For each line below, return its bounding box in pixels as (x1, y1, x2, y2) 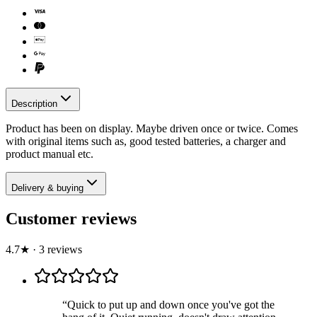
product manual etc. (6, 147, 93, 160)
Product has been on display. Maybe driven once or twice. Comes (6, 122, 298, 134)
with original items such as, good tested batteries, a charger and (6, 134, 286, 147)
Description (11, 98, 57, 109)
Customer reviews (6, 209, 137, 228)
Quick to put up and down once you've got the (67, 298, 275, 311)
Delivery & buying (11, 182, 83, 193)
